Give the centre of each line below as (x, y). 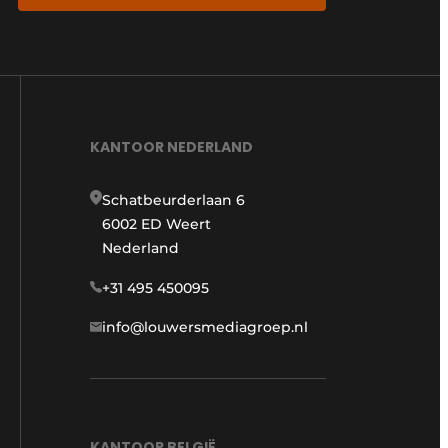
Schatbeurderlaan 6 (173, 200)
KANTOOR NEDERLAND (171, 147)
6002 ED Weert (156, 224)
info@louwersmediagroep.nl (205, 327)
